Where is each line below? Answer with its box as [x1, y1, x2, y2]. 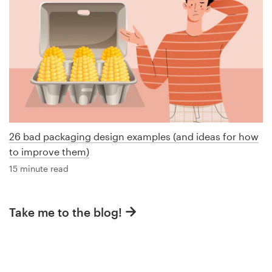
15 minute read [9, 163, 69, 174]
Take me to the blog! [9, 205, 122, 219]
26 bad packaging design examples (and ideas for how [9, 130, 259, 142]
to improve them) [9, 145, 89, 157]
